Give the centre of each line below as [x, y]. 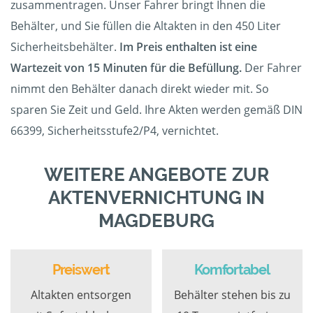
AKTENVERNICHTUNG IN [156, 198]
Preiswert [81, 270]
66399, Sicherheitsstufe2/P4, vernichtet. [115, 131]
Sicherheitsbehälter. [64, 47]
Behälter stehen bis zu [232, 295]
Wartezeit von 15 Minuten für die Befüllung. [126, 68]
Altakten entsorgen [81, 295]
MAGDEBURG [156, 221]
